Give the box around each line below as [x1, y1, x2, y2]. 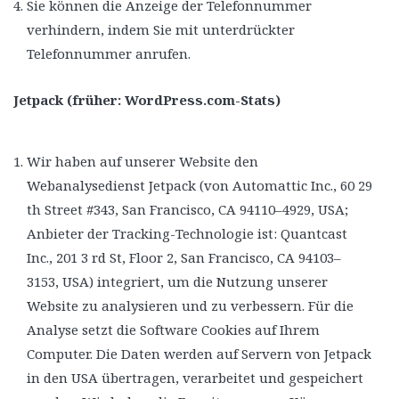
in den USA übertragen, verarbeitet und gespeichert [27, 368, 363, 387]
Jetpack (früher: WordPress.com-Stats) [13, 90, 281, 109]
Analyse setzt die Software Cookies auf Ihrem [27, 320, 320, 338]
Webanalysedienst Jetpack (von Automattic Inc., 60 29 [27, 175, 372, 194]
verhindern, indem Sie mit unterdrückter [27, 20, 295, 38]
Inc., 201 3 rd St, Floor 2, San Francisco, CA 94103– [27, 248, 341, 266]
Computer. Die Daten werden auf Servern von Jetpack [27, 344, 371, 362]
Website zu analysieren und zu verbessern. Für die [27, 296, 354, 314]
